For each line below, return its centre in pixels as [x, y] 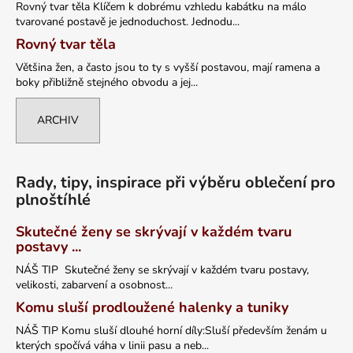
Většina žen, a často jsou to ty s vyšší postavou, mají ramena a [168, 67]
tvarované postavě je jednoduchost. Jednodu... [128, 21]
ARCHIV [58, 120]
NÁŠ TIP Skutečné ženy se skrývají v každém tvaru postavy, [162, 269]
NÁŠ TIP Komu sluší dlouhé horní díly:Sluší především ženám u [171, 330]
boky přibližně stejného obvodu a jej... [107, 82]
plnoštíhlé [53, 199]
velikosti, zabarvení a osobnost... [94, 284]
